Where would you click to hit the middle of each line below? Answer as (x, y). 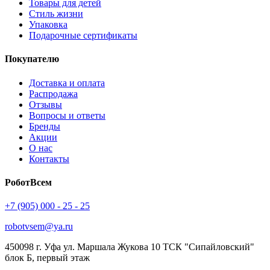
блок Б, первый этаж (47, 258)
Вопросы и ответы (67, 115)
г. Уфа (49, 247)
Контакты (49, 159)
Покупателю (32, 59)
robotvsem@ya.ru (39, 227)
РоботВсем (28, 182)
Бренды (45, 126)
